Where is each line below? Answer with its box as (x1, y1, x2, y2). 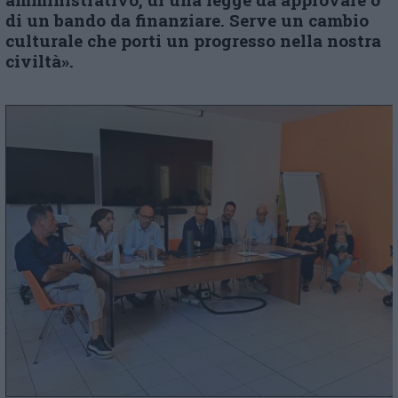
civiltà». (5, 50, 74, 73)
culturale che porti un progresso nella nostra (5, 29, 381, 52)
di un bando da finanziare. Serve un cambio (5, 9, 369, 32)
